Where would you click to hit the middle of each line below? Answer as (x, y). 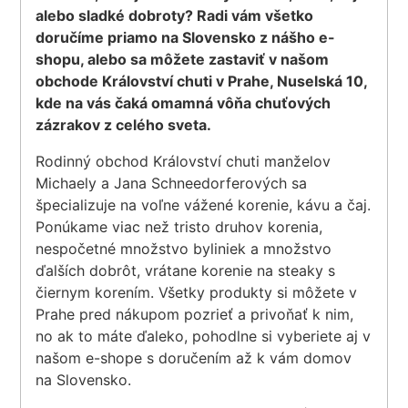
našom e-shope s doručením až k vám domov (194, 357)
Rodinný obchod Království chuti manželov (184, 161)
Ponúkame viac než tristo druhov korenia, (179, 226)
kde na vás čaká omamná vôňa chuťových (184, 102)
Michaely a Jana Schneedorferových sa (172, 183)
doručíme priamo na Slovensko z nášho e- (186, 37)
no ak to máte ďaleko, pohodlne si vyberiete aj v (204, 336)
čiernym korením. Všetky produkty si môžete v (197, 292)
